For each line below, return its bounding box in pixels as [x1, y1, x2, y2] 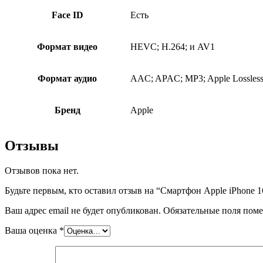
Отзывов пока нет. [5, 166, 79, 176]
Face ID [51, 9, 83, 20]
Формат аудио [38, 73, 97, 83]
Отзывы [5, 138, 59, 154]
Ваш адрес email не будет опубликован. [5, 205, 161, 216]
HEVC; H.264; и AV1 [130, 41, 215, 52]
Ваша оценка [5, 225, 59, 236]
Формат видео [37, 41, 97, 52]
